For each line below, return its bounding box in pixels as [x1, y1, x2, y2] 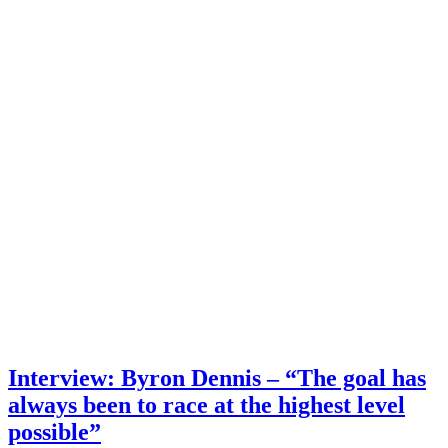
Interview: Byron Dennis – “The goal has [8, 364, 426, 391]
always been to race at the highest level [8, 391, 405, 418]
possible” [8, 418, 101, 445]
